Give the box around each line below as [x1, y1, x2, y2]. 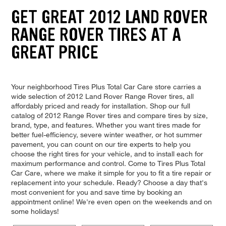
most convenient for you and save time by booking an [11, 187, 182, 196]
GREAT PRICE [11, 40, 98, 65]
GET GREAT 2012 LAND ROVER [11, 5, 208, 29]
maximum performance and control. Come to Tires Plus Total [11, 158, 205, 167]
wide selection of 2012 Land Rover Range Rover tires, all [11, 91, 194, 100]
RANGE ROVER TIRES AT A [11, 23, 181, 47]
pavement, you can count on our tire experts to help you [11, 139, 191, 148]
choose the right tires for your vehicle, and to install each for [11, 149, 203, 158]
